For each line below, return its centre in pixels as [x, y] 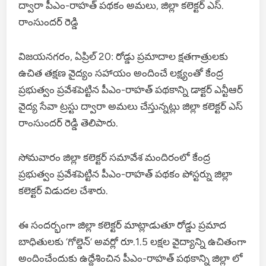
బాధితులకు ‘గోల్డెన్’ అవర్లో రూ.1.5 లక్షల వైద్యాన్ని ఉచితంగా [133, 241]
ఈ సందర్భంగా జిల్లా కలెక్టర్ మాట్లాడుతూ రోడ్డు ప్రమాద [123, 225]
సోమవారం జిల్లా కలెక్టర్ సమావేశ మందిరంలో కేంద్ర [115, 157]
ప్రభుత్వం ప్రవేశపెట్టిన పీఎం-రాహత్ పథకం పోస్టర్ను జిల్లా [126, 174]
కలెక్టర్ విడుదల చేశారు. [64, 190]
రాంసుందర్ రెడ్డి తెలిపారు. [69, 123]
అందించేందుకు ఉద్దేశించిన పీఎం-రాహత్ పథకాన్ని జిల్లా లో [131, 258]
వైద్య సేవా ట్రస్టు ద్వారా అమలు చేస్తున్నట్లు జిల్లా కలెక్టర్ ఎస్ [131, 106]
